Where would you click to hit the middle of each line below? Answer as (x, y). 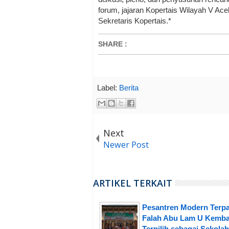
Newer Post (126, 145)
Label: (108, 87)
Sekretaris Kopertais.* (135, 21)
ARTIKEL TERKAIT (133, 183)
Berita (129, 87)
